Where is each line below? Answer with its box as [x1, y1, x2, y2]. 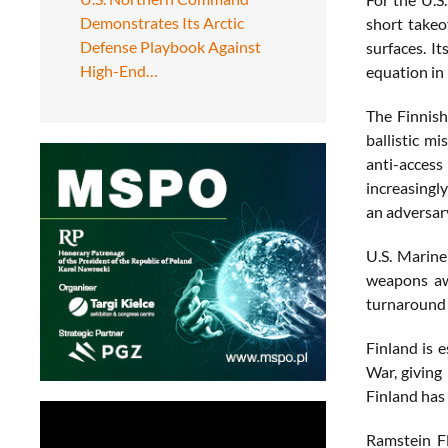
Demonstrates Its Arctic [80, 12, 244, 32]
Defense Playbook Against [80, 36, 261, 56]
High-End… [80, 60, 158, 80]
